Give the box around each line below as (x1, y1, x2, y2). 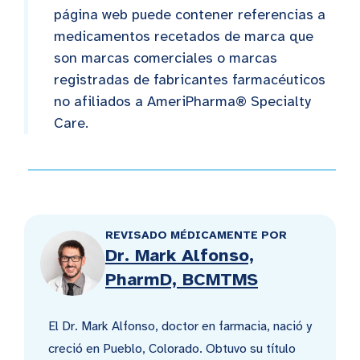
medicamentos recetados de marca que (54, 27, 313, 45)
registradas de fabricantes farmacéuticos (54, 70, 325, 88)
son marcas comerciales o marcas (54, 48, 277, 67)
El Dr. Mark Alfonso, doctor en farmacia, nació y (48, 317, 312, 334)
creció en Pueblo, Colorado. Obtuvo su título (48, 340, 296, 357)
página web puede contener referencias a (54, 5, 325, 23)
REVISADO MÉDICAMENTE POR (105, 227, 287, 242)
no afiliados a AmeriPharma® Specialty (54, 92, 311, 110)
